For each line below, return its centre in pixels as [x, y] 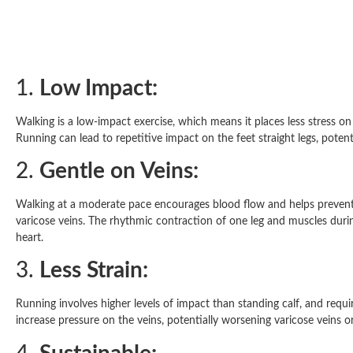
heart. [30, 238]
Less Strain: [94, 271]
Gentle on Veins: [119, 171]
